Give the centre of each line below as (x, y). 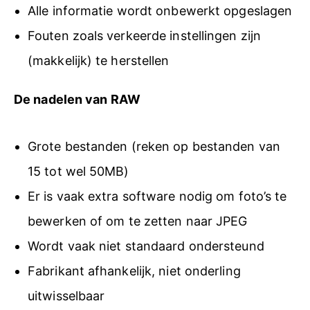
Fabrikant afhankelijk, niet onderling (134, 271)
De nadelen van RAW (77, 100)
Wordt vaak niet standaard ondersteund (146, 246)
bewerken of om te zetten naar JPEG (138, 221)
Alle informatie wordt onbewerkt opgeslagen (160, 11)
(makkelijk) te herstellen (99, 61)
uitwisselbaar (66, 295)
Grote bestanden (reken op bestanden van (154, 146)
